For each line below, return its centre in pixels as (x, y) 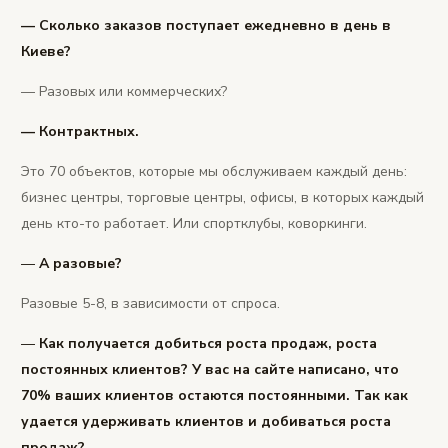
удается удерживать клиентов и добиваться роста (206, 422)
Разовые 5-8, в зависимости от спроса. (150, 304)
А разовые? (80, 264)
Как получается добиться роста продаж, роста (208, 344)
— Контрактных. (80, 132)
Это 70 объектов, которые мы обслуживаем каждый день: (214, 172)
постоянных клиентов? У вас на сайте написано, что (210, 370)
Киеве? (46, 52)
